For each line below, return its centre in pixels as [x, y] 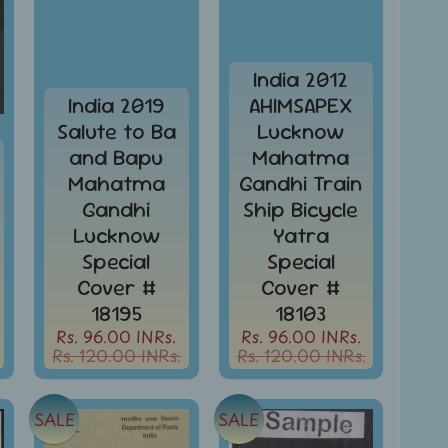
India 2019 [116, 106]
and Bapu [116, 158]
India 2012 [301, 80]
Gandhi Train [301, 184]
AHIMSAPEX [301, 106]
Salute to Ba [116, 132]
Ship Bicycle [301, 210]
